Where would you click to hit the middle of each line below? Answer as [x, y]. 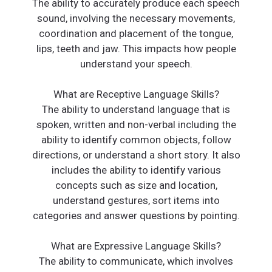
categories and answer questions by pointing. [136, 216]
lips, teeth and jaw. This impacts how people [136, 49]
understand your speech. [136, 64]
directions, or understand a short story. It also [136, 155]
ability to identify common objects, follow [136, 140]
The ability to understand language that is [136, 110]
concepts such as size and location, [136, 185]
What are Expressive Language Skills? [136, 246]
